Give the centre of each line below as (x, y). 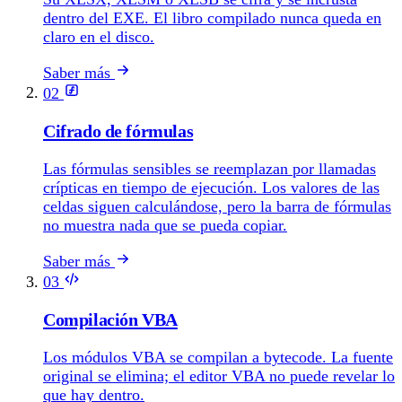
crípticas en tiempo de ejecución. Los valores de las (211, 188)
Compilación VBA (110, 319)
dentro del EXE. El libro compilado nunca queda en (212, 17)
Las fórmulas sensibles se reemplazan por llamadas (210, 169)
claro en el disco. (99, 36)
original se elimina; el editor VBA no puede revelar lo (219, 376)
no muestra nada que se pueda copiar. (165, 225)
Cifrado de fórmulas (118, 131)
